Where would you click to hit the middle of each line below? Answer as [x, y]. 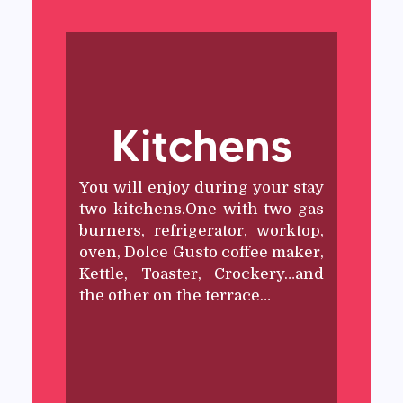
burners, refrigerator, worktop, [201, 230]
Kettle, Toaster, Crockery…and [201, 273]
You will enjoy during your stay [201, 187]
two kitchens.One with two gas [201, 209]
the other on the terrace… [175, 295]
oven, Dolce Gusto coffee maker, [201, 252]
